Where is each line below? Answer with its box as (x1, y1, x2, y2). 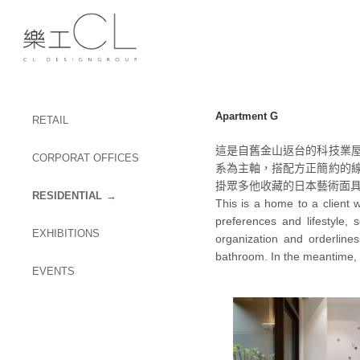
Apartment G (215, 110, 278, 122)
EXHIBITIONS (32, 227, 100, 239)
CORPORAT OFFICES (32, 152, 139, 164)
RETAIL (32, 114, 68, 126)
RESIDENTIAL (32, 190, 102, 202)
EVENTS (32, 265, 75, 277)
